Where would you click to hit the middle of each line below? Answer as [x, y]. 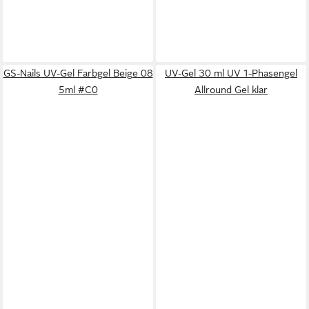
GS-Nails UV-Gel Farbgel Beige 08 [78, 73]
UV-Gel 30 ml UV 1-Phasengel [231, 73]
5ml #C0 [78, 90]
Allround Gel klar [231, 90]
